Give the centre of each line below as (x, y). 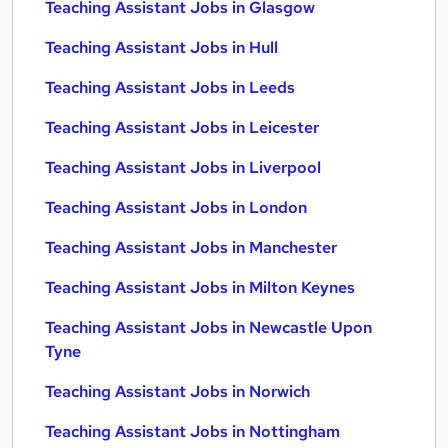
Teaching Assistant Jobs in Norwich (177, 391)
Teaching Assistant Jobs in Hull (161, 47)
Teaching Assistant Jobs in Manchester (191, 247)
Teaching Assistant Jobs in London (176, 207)
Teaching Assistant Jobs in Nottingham (192, 431)
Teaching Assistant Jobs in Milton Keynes (200, 287)
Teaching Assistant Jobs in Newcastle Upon (208, 327)
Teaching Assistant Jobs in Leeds (170, 87)
